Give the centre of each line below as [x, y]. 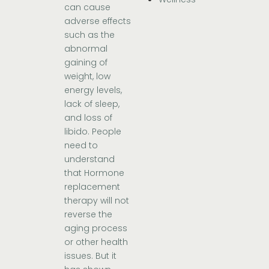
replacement [92, 187]
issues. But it [91, 256]
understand [90, 159]
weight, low [88, 77]
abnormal [86, 49]
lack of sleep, [92, 104]
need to [81, 146]
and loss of [89, 118]
